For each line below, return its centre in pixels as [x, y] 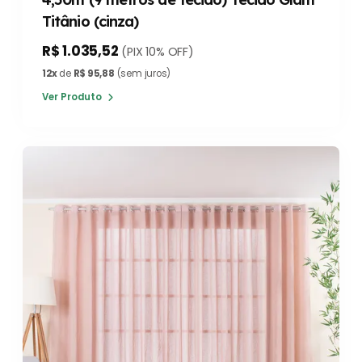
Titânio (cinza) [90, 22]
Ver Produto [73, 97]
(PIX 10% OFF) [158, 52]
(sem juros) [143, 74]
